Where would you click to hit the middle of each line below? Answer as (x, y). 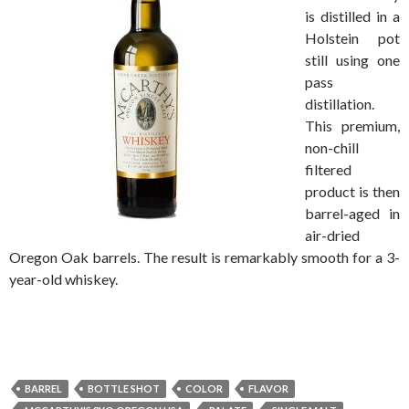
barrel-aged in (352, 213)
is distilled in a (352, 16)
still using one (352, 59)
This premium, (352, 125)
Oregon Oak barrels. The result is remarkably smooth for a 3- (204, 257)
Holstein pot (352, 37)
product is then (352, 191)
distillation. (340, 103)
